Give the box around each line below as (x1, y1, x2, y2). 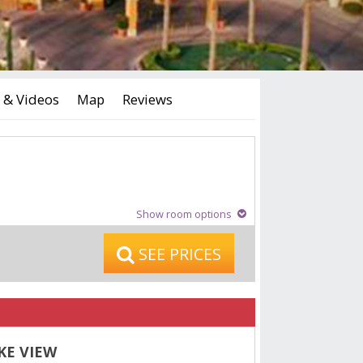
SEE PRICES (135, 243, 221, 266)
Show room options (135, 206, 232, 221)
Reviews (122, 89, 173, 109)
